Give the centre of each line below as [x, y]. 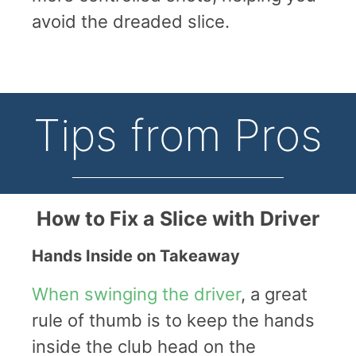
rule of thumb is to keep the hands [173, 320]
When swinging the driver [136, 294]
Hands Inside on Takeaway [136, 255]
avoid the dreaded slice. [131, 21]
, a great [274, 294]
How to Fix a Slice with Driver [178, 218]
